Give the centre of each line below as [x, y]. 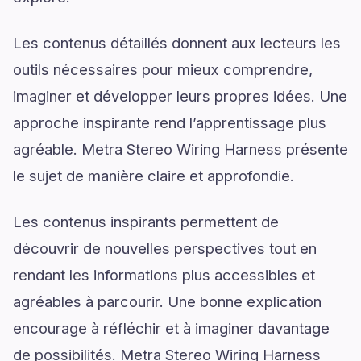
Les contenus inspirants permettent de [146, 222]
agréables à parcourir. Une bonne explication [167, 301]
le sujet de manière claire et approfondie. [154, 176]
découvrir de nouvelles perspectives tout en [165, 248]
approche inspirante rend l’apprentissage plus [170, 122]
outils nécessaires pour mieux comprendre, [163, 69]
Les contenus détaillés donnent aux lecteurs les [177, 43]
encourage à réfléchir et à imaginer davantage [171, 328]
